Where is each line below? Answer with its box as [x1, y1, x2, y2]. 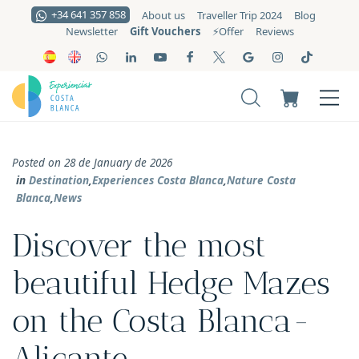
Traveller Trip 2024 [197, 7, 283, 22]
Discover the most [12, 227, 266, 265]
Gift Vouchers [129, 24, 200, 39]
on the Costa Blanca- [12, 302, 311, 341]
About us [142, 7, 186, 22]
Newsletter [65, 24, 118, 39]
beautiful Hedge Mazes [12, 264, 330, 303]
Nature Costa [227, 173, 296, 188]
